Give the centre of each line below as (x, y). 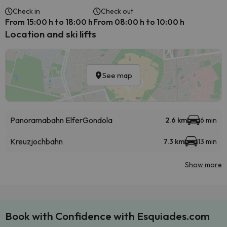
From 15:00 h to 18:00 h (49, 22)
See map (117, 75)
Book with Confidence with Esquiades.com (107, 216)
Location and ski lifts (51, 34)
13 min (207, 141)
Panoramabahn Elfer (46, 120)
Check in (26, 11)
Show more (203, 165)
